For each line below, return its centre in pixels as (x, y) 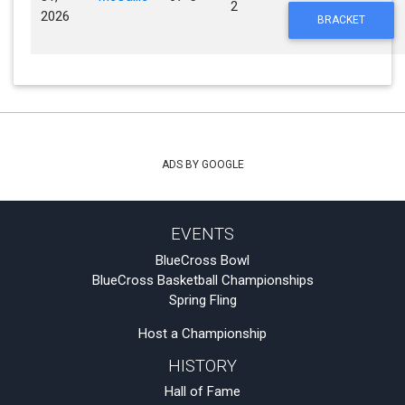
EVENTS (202, 234)
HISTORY (202, 366)
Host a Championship (202, 333)
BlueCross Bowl (202, 260)
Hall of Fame (202, 391)
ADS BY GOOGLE (202, 164)
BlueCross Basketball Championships (202, 280)
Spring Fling (202, 300)
